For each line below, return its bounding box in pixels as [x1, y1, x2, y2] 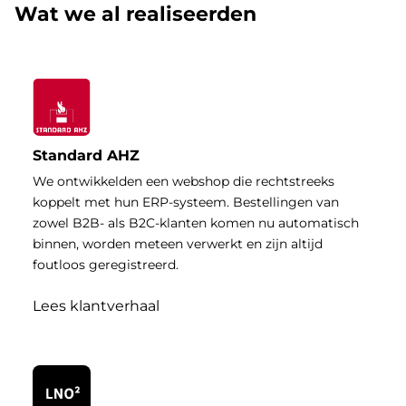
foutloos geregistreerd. [33, 256, 179, 274]
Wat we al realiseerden [14, 2, 256, 27]
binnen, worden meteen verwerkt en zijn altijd [33, 236, 323, 253]
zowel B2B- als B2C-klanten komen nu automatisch [33, 215, 359, 232]
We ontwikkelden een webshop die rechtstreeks [33, 173, 334, 190]
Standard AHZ [33, 147, 140, 165]
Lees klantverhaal [33, 297, 159, 315]
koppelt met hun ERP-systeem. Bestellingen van [33, 194, 339, 211]
